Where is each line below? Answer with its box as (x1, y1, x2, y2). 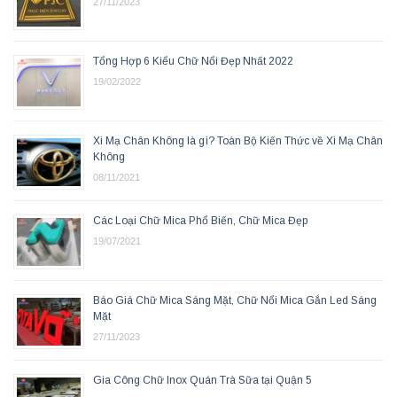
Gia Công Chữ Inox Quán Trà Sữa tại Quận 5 (93, 374, 312, 387)
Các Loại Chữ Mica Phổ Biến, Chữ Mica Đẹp (93, 214, 307, 228)
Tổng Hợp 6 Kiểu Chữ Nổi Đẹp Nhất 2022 (93, 55, 293, 68)
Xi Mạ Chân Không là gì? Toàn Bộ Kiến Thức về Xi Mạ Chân (93, 135, 383, 148)
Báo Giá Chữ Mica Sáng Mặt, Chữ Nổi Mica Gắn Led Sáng (93, 294, 377, 307)
